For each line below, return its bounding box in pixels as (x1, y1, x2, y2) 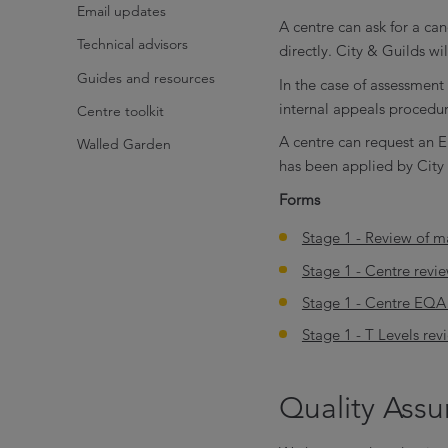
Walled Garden (76, 135, 171, 154)
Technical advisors (76, 35, 188, 54)
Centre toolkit (76, 101, 164, 120)
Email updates (76, 2, 166, 21)
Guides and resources (76, 68, 215, 87)
